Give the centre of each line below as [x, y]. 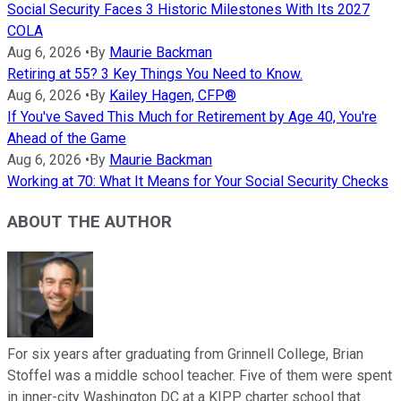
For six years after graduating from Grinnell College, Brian [185, 354]
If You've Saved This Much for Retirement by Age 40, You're [192, 117]
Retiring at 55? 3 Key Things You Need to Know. [155, 74]
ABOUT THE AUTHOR [90, 222]
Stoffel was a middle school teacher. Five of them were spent [200, 375]
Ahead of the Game [67, 139]
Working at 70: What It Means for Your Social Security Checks [198, 182]
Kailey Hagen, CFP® [173, 96]
